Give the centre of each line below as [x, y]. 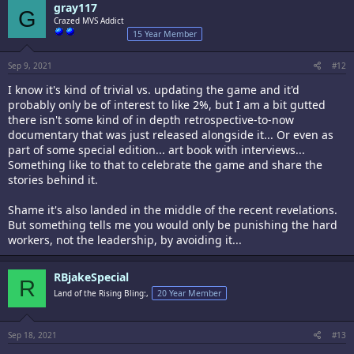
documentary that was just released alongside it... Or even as [171, 135]
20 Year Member [189, 293]
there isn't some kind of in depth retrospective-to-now [151, 120]
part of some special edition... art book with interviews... [156, 150]
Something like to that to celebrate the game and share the [165, 165]
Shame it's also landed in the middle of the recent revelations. [173, 210]
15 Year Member [165, 34]
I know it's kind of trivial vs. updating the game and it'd [154, 90]
